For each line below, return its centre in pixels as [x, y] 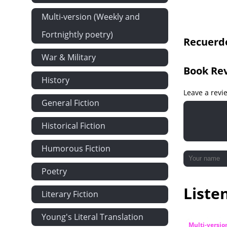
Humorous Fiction [76, 148]
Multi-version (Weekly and [91, 17]
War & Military [69, 57]
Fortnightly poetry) [77, 34]
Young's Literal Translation [92, 217]
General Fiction [70, 103]
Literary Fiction [70, 194]
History [55, 80]
